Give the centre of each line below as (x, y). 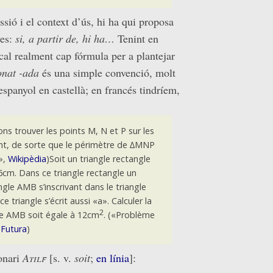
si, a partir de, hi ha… (65, 38)
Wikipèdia (27, 158)
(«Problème (130, 214)
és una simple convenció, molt (107, 72)
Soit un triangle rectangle (100, 158)
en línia (113, 257)
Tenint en (136, 38)
